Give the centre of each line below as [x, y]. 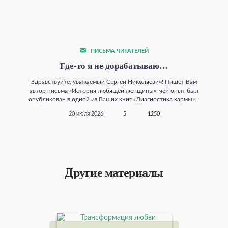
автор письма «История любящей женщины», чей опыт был [114, 91]
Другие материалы [114, 173]
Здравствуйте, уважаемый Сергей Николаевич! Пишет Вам [114, 82]
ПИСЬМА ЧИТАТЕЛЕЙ [119, 52]
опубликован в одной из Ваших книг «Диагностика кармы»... [114, 99]
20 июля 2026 [86, 114]
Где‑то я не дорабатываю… [114, 66]
